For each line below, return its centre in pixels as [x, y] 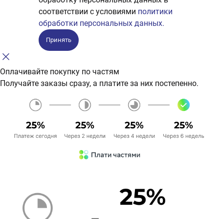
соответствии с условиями [88, 12]
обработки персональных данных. [101, 23]
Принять [59, 40]
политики [155, 12]
